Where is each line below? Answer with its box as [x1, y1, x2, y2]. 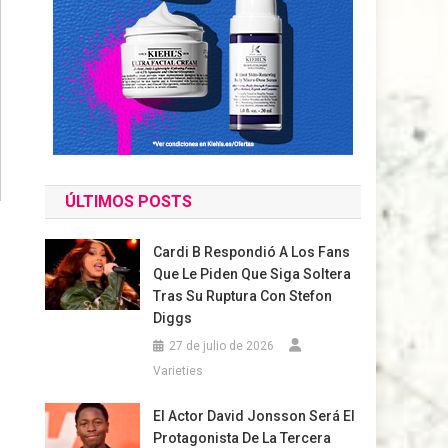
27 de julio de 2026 [168, 339, 274, 354]
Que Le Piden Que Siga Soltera [152, 266, 351, 283]
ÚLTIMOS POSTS [65, 192, 193, 212]
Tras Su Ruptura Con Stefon [152, 288, 332, 305]
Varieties [152, 364, 203, 379]
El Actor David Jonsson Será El [152, 408, 355, 425]
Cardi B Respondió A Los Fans [152, 244, 350, 261]
